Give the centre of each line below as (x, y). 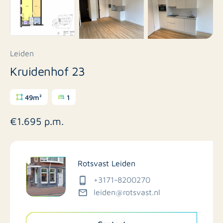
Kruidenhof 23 (48, 70)
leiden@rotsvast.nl (127, 192)
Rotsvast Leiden (107, 163)
